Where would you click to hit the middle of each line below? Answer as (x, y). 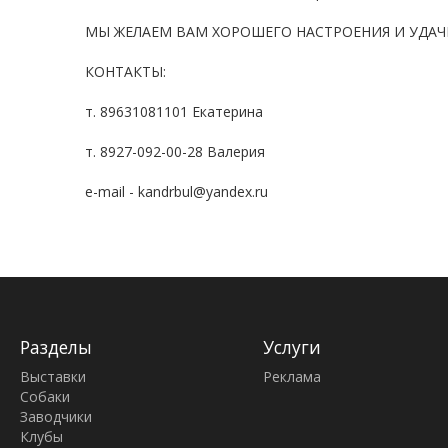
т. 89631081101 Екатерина (174, 111)
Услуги (291, 346)
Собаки (45, 396)
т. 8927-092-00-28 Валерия (175, 151)
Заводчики (56, 416)
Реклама (291, 376)
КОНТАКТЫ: (125, 71)
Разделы (56, 346)
